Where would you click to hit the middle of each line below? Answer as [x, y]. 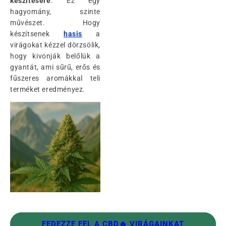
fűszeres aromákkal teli [55, 78]
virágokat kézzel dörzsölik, [55, 45]
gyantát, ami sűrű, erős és [55, 67]
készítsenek [37, 34]
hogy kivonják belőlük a [55, 56]
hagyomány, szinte [55, 12]
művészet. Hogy [55, 23]
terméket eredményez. [48, 90]
